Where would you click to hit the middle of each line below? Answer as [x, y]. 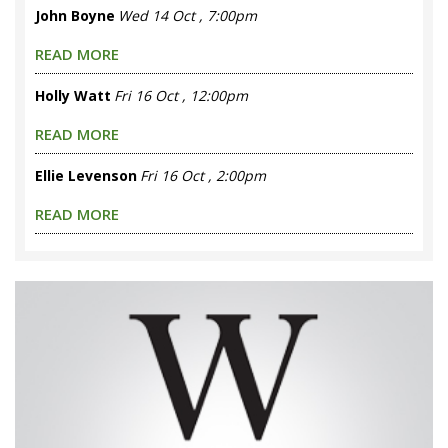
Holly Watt [73, 95]
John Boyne [75, 15]
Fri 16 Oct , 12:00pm [181, 95]
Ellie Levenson [86, 175]
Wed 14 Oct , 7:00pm [187, 15]
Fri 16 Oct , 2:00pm [203, 175]
